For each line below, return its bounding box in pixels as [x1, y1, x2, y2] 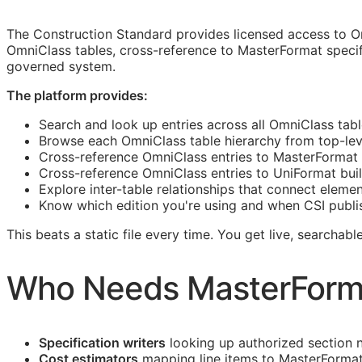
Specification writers [39, 335, 166, 351]
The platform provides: [6, 86, 148, 103]
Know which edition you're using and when [39, 196, 304, 213]
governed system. [6, 57, 116, 74]
